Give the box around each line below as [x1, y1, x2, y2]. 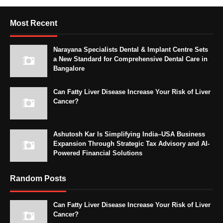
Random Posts [10, 174, 66, 183]
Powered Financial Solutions [53, 149, 142, 157]
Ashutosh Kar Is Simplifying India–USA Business [53, 130, 205, 138]
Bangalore [53, 64, 85, 72]
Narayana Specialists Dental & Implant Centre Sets [53, 45, 208, 53]
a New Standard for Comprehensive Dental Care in [53, 55, 208, 63]
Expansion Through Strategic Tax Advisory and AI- [53, 139, 210, 147]
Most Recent [10, 18, 57, 27]
